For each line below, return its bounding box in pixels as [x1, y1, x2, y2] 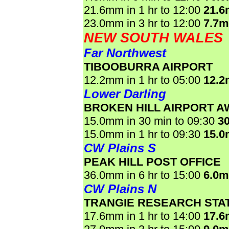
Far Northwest [84, 46, 166, 60]
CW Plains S [84, 141, 156, 155]
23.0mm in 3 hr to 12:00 [84, 17, 203, 30]
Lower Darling [84, 87, 166, 101]
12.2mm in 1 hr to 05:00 [84, 74, 203, 86]
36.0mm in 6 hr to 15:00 [84, 169, 203, 181]
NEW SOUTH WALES [84, 30, 223, 45]
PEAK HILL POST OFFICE [84, 155, 221, 168]
